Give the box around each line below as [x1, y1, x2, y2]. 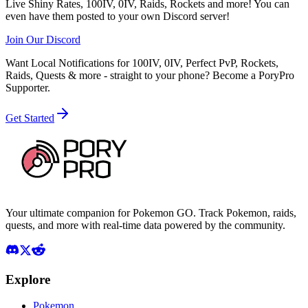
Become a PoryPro [212, 69, 294, 82]
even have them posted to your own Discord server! [5, 10, 230, 23]
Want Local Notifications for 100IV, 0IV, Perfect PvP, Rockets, [5, 57, 278, 69]
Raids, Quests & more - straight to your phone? [5, 69, 210, 82]
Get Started [5, 112, 54, 124]
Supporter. [5, 82, 50, 94]
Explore [5, 272, 50, 287]
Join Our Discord [5, 34, 80, 46]
